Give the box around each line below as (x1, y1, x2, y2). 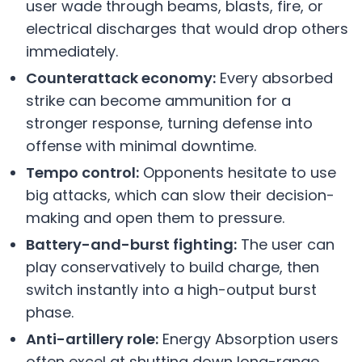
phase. (26, 302, 74, 323)
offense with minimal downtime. (26, 136, 256, 157)
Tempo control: (26, 162, 139, 183)
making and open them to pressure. (26, 208, 284, 229)
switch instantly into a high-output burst (26, 280, 317, 301)
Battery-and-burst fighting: (26, 234, 237, 255)
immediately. (26, 41, 118, 62)
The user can (237, 234, 335, 255)
